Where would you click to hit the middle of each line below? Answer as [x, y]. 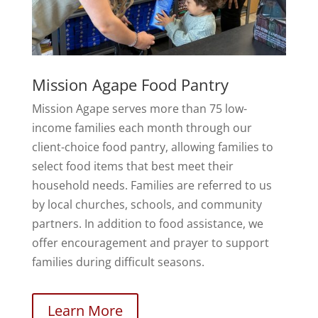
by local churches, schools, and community [147, 204]
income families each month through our [142, 127]
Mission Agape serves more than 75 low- [139, 108]
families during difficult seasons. [118, 262]
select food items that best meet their [132, 166]
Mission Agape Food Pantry [130, 84]
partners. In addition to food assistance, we [147, 223]
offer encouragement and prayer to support [150, 242]
